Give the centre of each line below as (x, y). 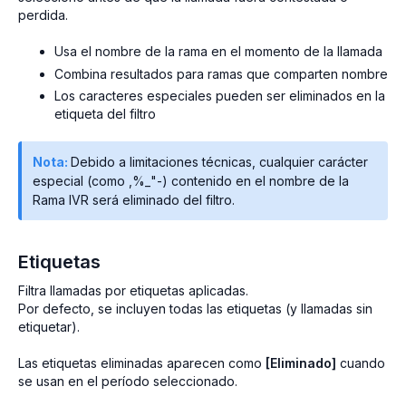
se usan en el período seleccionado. (128, 382)
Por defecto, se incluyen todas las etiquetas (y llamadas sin (195, 309)
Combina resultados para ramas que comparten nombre (221, 73)
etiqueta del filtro (105, 114)
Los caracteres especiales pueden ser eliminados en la (220, 96)
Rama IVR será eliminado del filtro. (134, 200)
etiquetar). (49, 327)
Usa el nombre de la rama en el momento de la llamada (218, 51)
